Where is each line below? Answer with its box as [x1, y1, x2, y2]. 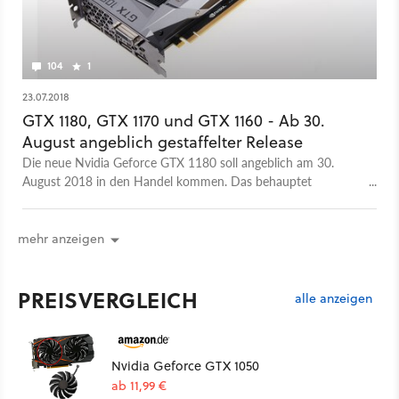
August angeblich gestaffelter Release [22, 131, 303, 154]
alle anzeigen [295, 289, 372, 308]
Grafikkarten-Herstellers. [22, 209, 155, 228]
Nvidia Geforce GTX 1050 [111, 355, 259, 375]
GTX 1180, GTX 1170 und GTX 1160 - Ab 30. [22, 110, 325, 133]
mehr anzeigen [18, 229, 104, 248]
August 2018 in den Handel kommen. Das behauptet [22, 172, 312, 191]
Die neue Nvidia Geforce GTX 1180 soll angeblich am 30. [22, 153, 334, 172]
